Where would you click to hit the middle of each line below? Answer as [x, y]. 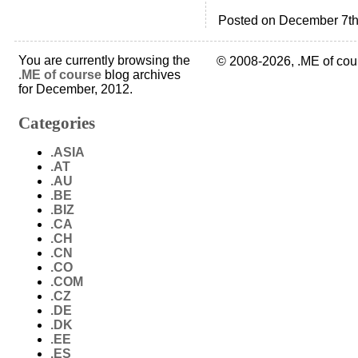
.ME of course [60, 75]
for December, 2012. [76, 89]
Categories [57, 122]
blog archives [141, 75]
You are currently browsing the [104, 61]
